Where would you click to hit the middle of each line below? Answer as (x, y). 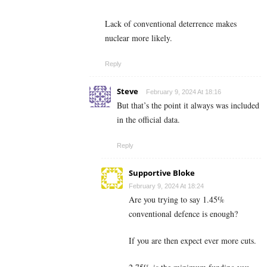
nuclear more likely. (139, 38)
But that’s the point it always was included (188, 105)
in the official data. (148, 119)
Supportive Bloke (162, 173)
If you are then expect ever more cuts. (193, 240)
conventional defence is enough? (183, 213)
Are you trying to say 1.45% (177, 199)
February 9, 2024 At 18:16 (184, 91)
